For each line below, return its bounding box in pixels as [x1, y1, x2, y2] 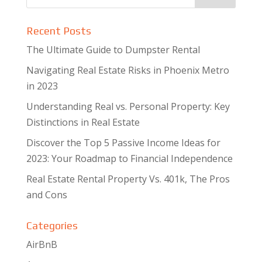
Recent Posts [26, 25, 91, 37]
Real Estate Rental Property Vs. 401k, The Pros [26, 173, 230, 185]
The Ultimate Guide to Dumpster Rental [26, 43, 200, 56]
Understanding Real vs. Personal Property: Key [26, 100, 230, 113]
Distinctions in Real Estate [26, 116, 140, 129]
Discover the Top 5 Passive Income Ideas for [26, 136, 220, 149]
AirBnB [26, 238, 57, 251]
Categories [26, 219, 78, 232]
